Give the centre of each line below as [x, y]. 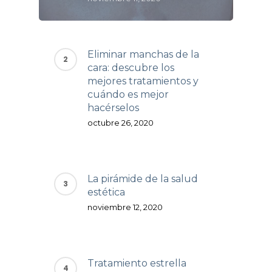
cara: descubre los [131, 67]
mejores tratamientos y [143, 81]
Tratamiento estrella [137, 263]
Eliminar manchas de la [143, 54]
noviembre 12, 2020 [125, 207]
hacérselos [113, 107]
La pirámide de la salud [143, 178]
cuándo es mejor [128, 94]
